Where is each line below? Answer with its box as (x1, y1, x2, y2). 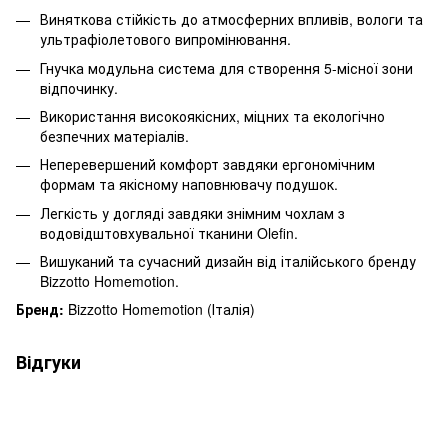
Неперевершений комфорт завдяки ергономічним (40, 154, 375, 175)
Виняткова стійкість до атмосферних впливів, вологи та (40, 9, 423, 30)
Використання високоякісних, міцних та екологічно (40, 105, 385, 126)
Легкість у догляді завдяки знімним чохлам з (40, 202, 345, 223)
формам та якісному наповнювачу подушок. (40, 174, 338, 195)
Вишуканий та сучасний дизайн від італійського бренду (40, 251, 416, 272)
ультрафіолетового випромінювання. (40, 29, 291, 50)
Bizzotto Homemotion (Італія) (64, 299, 255, 320)
